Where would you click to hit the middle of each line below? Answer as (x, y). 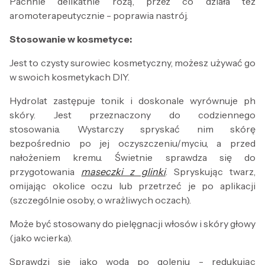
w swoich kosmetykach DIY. (70, 77)
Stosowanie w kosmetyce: (71, 39)
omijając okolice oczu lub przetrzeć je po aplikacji (132, 186)
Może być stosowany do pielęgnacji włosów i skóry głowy (132, 224)
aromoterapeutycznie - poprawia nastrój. (99, 16)
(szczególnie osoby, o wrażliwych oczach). (100, 200)
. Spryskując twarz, (211, 172)
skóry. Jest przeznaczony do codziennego (132, 115)
